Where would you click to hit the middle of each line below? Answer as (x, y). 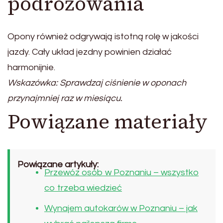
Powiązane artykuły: (58, 165)
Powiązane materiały (108, 122)
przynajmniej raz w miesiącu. (65, 99)
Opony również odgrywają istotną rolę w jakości (103, 37)
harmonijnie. (31, 68)
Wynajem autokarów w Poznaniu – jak (121, 209)
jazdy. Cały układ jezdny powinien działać (90, 52)
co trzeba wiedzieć (83, 188)
